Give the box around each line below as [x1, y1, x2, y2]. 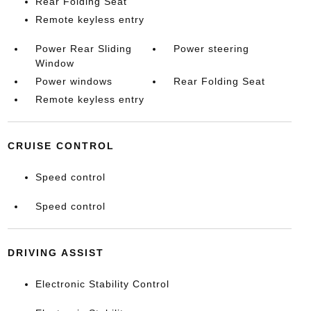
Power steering [174, 43, 250, 54]
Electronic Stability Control [35, 278, 169, 289]
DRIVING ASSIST [7, 247, 104, 258]
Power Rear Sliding [35, 43, 132, 54]
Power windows [35, 76, 112, 87]
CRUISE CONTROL [7, 140, 115, 151]
